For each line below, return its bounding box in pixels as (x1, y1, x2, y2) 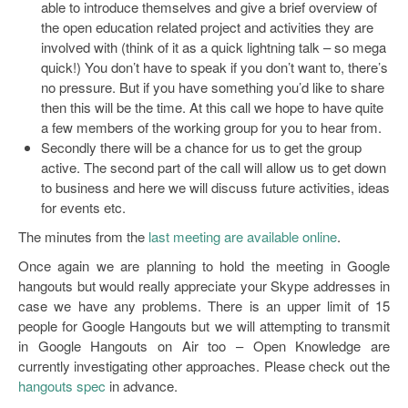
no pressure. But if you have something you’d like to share (41, 76, 384, 97)
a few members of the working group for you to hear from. (41, 117, 382, 137)
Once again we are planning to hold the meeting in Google (18, 255, 390, 275)
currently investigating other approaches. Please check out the (18, 355, 390, 375)
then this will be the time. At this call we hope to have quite (41, 97, 383, 117)
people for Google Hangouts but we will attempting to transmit (18, 315, 390, 335)
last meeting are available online (148, 226, 337, 246)
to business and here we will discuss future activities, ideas (41, 177, 390, 197)
